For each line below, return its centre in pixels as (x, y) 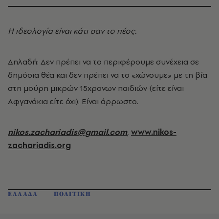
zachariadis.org (39, 145)
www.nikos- (154, 132)
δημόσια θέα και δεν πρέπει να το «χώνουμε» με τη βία (108, 75)
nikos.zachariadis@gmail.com (67, 132)
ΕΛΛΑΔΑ (23, 194)
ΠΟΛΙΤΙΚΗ (72, 194)
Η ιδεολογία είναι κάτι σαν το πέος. (72, 31)
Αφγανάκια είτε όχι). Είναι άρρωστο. (74, 101)
